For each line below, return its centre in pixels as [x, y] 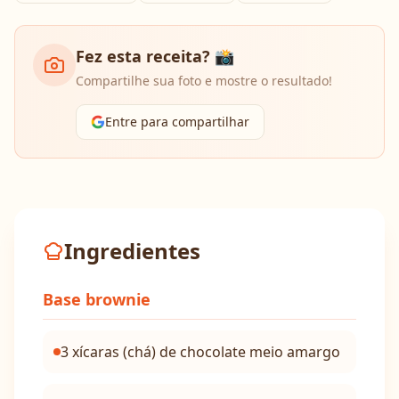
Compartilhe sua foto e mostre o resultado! [204, 81]
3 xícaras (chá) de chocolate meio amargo [200, 352]
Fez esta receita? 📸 [155, 56]
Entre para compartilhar [177, 122]
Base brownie [97, 299]
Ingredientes [132, 251]
